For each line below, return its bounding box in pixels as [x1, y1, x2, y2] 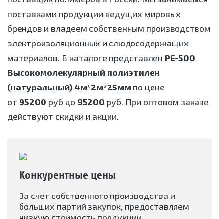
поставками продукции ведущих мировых [7, 8, 181, 19]
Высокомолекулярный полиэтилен [7, 67, 160, 77]
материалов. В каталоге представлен [7, 52, 165, 63]
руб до [46, 96, 75, 107]
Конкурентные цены [19, 169, 116, 182]
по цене [131, 82, 165, 92]
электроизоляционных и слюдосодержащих [7, 38, 189, 48]
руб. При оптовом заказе [105, 96, 209, 107]
